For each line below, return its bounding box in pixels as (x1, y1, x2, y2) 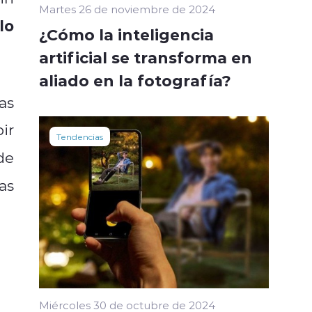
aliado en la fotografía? (39, 69, 231, 91)
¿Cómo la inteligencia (39, 23, 214, 45)
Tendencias (56, 130, 103, 142)
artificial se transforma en (39, 46, 252, 68)
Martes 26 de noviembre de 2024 (39, 1, 215, 16)
